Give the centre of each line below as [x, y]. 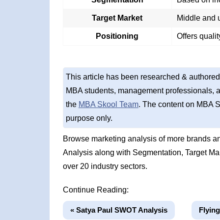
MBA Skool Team [108, 104]
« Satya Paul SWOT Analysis [119, 210]
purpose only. [89, 118]
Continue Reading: [96, 190]
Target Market [117, 18]
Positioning [117, 36]
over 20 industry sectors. [105, 166]
